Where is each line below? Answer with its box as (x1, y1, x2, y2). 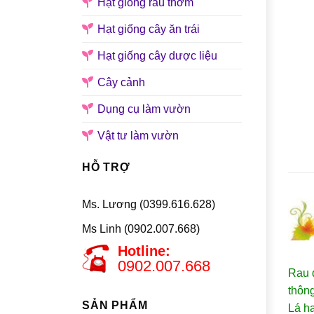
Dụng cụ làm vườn (97, 102, 191, 115)
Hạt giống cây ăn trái (97, 22, 200, 35)
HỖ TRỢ (82, 161, 130, 173)
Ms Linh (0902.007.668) (82, 222, 200, 235)
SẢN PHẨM (82, 299, 148, 312)
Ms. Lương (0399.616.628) (82, 198, 215, 211)
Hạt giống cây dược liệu (97, 49, 217, 62)
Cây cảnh (97, 76, 145, 88)
